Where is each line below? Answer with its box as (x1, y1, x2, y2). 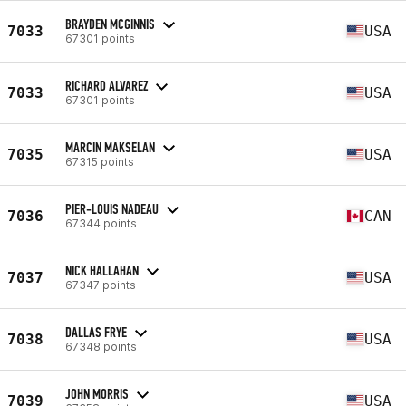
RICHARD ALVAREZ (65, 76, 148, 94)
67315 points (65, 154, 134, 169)
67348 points (65, 339, 137, 353)
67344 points (65, 216, 137, 230)
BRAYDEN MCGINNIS (65, 14, 155, 33)
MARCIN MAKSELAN (65, 138, 155, 156)
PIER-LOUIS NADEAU (65, 199, 159, 217)
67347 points (65, 277, 136, 292)
